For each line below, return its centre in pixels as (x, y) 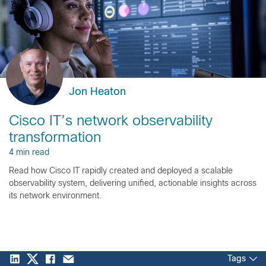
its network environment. (55, 196)
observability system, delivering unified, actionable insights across (133, 183)
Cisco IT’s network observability (111, 121)
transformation (55, 138)
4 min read (29, 153)
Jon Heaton (97, 92)
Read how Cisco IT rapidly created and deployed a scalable (121, 171)
